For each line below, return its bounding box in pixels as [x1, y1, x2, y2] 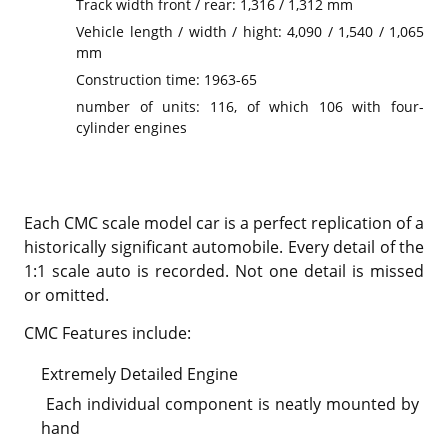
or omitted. [24, 284, 109, 306]
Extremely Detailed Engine [41, 363, 238, 385]
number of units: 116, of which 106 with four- [76, 97, 424, 116]
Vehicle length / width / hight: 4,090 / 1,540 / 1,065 [76, 22, 424, 41]
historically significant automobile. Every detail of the [24, 236, 424, 258]
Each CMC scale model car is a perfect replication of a [24, 212, 424, 234]
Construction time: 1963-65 [76, 70, 257, 89]
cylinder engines [76, 118, 187, 137]
